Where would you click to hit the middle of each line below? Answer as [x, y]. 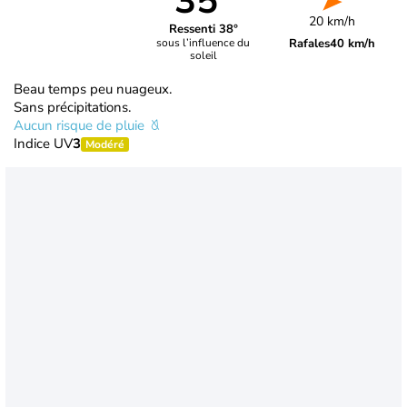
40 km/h [353, 43]
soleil [203, 56]
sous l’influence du [203, 43]
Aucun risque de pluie [81, 125]
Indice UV [43, 143]
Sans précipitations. [72, 107]
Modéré [105, 144]
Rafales [310, 43]
